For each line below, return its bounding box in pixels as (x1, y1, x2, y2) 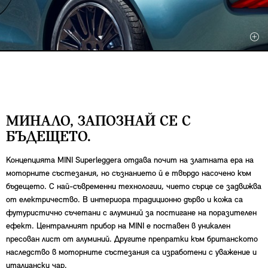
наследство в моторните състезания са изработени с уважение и (6, 248, 257, 257)
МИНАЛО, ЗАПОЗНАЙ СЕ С (6, 113, 191, 130)
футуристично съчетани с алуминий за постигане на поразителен (6, 208, 257, 218)
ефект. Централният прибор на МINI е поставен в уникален (6, 221, 230, 231)
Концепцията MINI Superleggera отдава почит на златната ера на (6, 156, 254, 165)
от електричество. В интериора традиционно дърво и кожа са (6, 195, 243, 205)
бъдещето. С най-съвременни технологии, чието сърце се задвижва (6, 182, 261, 191)
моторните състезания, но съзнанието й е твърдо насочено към (6, 169, 251, 178)
